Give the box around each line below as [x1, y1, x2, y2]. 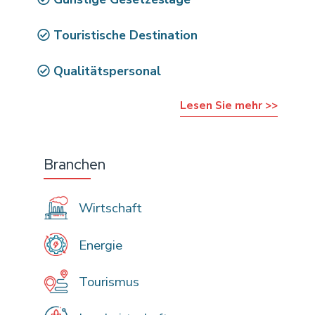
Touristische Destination [50, 26, 198, 44]
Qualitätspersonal [50, 62, 162, 79]
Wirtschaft [75, 199, 142, 218]
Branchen [44, 155, 106, 174]
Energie [75, 236, 122, 255]
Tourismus [75, 272, 139, 291]
